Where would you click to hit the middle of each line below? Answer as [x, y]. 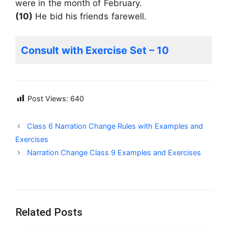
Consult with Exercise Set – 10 [95, 50]
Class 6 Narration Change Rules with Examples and [115, 126]
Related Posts [49, 212]
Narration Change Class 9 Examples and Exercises [114, 153]
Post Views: [48, 99]
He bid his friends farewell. [90, 17]
